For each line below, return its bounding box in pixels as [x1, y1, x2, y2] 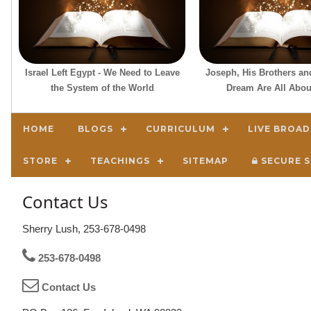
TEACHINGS [90, 155, 150, 166]
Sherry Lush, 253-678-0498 [22, 222, 146, 235]
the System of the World [50, 82, 154, 93]
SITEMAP [183, 155, 228, 166]
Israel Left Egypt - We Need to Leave [24, 67, 180, 78]
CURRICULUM [146, 123, 215, 134]
